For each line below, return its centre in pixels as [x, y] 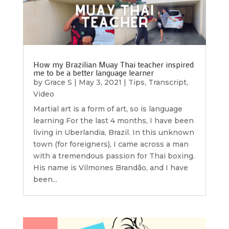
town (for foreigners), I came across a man [111, 144]
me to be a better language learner [93, 73]
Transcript [167, 83]
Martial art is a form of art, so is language [108, 109]
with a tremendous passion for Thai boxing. [114, 156]
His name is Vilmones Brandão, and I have [110, 168]
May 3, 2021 [100, 83]
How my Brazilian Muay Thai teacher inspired [113, 64]
